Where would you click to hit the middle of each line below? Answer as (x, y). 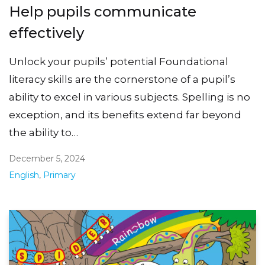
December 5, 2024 (47, 158)
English (24, 175)
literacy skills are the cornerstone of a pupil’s (122, 79)
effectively (46, 33)
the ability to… (43, 132)
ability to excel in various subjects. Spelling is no (130, 97)
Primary (59, 175)
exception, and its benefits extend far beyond (125, 114)
